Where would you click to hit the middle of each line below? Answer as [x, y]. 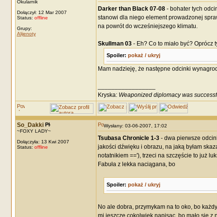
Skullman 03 [115, 44]
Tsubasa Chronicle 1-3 [128, 138]
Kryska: [108, 95]
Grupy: [24, 28]
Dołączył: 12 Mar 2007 [42, 12]
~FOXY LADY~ [34, 131]
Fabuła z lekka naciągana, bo [136, 164]
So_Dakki [30, 125]
